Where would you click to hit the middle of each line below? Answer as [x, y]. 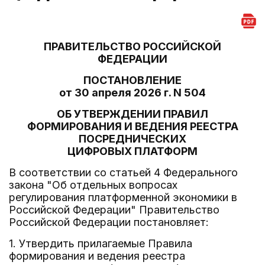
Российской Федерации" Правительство [114, 210]
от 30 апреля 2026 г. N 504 [132, 93]
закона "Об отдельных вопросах [93, 185]
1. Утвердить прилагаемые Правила [101, 243]
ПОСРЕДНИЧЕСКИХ [132, 139]
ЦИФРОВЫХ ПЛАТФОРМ [132, 151]
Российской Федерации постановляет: [109, 222]
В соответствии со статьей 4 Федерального [123, 172]
